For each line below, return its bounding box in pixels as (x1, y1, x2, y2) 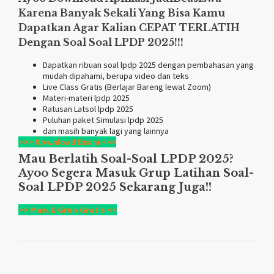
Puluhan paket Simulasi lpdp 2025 (43, 114, 163, 125)
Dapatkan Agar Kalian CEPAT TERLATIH (18, 21, 240, 34)
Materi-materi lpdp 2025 (43, 92, 130, 103)
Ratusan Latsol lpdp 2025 (43, 103, 133, 114)
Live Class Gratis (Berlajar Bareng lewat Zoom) (43, 81, 211, 92)
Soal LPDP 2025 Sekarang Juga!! (18, 180, 212, 194)
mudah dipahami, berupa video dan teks (43, 70, 189, 81)
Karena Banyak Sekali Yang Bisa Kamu (18, 6, 225, 19)
